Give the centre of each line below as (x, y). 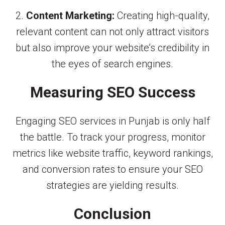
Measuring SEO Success (113, 92)
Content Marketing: (70, 16)
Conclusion (113, 213)
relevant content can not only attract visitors (113, 32)
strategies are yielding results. (113, 185)
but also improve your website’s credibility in (113, 48)
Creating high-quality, (162, 16)
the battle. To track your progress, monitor (113, 137)
